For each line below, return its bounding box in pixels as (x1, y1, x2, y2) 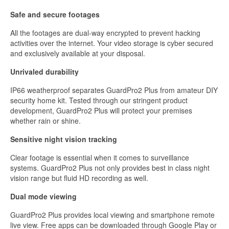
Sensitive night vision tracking (10, 134, 117, 145)
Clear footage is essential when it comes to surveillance (10, 152, 189, 163)
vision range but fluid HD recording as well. (10, 173, 148, 184)
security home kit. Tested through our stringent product (10, 95, 188, 106)
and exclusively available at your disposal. (10, 48, 145, 59)
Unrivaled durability (10, 66, 79, 77)
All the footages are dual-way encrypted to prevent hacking (10, 28, 200, 38)
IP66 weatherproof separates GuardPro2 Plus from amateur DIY (10, 85, 218, 96)
